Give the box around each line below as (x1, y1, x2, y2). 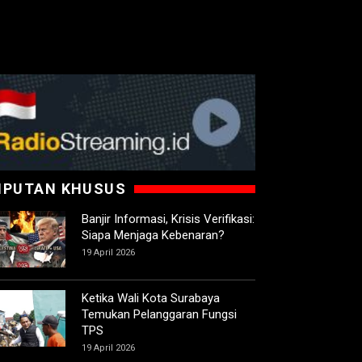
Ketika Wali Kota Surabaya (82, 291, 220, 306)
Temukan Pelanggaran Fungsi (82, 307, 237, 322)
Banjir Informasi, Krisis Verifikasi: (82, 212, 255, 227)
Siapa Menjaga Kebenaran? (82, 228, 225, 243)
